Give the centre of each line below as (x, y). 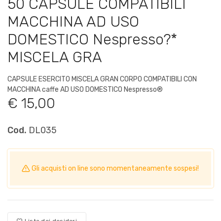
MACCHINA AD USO (73, 21)
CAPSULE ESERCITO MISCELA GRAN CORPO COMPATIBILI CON (102, 79)
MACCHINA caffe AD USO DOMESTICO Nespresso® (85, 89)
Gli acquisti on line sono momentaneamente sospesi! (114, 168)
